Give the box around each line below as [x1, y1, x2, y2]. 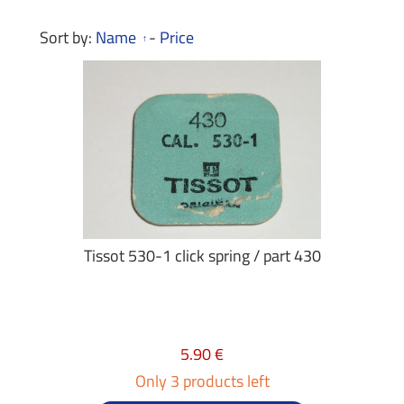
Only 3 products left [134, 369, 270, 393]
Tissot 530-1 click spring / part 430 [83, 243, 321, 268]
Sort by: [40, 25, 96, 50]
